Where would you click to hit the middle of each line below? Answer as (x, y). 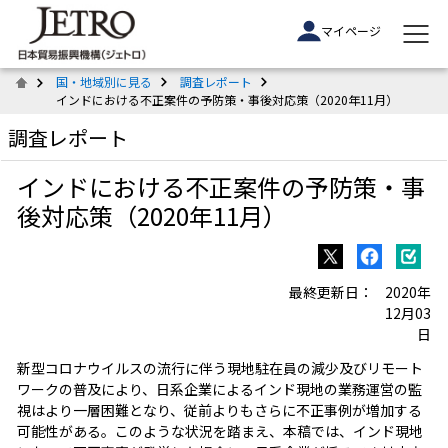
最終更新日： (331, 291)
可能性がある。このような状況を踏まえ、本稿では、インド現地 (219, 430)
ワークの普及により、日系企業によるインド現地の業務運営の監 (219, 388)
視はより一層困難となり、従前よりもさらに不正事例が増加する (219, 409)
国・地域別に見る (104, 81)
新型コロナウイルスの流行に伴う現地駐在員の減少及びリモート (219, 367)
